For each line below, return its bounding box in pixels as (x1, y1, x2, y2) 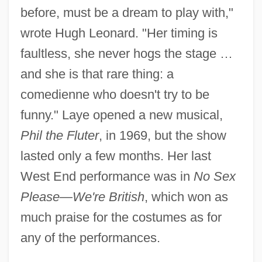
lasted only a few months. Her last (20, 148, 211, 163)
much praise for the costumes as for (20, 209, 222, 225)
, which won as (144, 189, 228, 204)
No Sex (193, 168, 236, 184)
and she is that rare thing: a (20, 66, 174, 81)
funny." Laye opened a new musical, (20, 107, 223, 122)
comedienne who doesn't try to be (20, 87, 209, 102)
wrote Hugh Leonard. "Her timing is (20, 25, 218, 40)
